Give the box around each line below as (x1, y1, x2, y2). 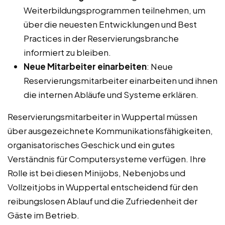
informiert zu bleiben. (24, 46, 111, 58)
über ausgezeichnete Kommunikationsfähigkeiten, (8, 125, 213, 136)
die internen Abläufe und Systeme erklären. (24, 88, 198, 100)
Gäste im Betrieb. (8, 209, 79, 220)
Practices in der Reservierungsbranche (24, 32, 179, 44)
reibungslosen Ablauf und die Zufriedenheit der (8, 195, 197, 206)
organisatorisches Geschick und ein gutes (8, 139, 175, 150)
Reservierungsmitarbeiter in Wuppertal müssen (8, 110, 197, 122)
